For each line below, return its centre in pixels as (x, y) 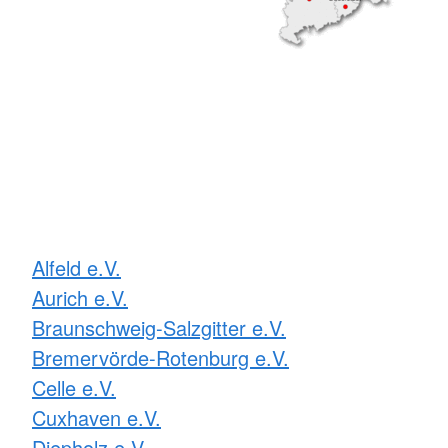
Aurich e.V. (80, 297)
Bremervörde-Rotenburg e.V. (160, 357)
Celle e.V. (74, 387)
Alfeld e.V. (76, 267)
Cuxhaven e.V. (96, 417)
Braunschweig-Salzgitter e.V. (159, 327)
